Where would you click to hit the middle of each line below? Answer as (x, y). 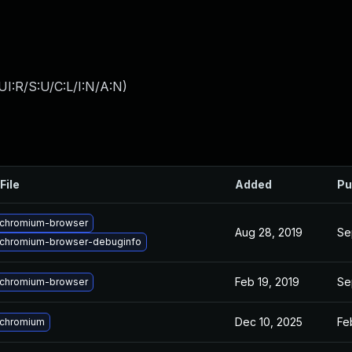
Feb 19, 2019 (267, 282)
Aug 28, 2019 (269, 232)
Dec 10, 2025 (269, 322)
